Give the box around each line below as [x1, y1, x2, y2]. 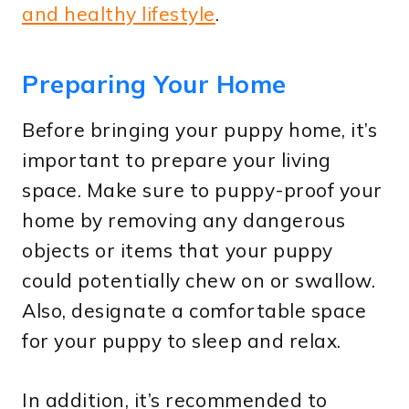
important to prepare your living [22, 147, 331, 172]
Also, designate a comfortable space [22, 298, 367, 322]
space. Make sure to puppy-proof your [22, 177, 383, 202]
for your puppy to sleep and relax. [22, 328, 341, 352]
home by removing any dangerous [22, 207, 346, 232]
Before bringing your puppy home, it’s [22, 117, 378, 142]
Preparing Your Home [22, 68, 287, 100]
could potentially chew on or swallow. [22, 267, 376, 292]
